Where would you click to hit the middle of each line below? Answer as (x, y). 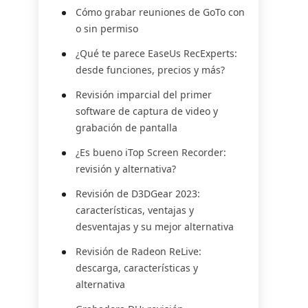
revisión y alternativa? (126, 169)
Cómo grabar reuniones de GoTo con (160, 12)
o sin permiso (107, 29)
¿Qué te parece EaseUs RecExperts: (156, 53)
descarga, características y (137, 268)
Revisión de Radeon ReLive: (139, 251)
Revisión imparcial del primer (144, 95)
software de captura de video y (147, 111)
